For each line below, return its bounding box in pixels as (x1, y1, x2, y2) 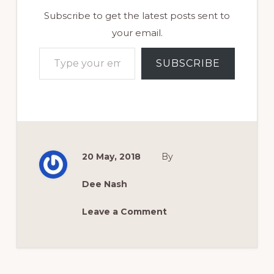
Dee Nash (81, 178, 127, 190)
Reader (15, 245, 77, 269)
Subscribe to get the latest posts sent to (44, 9, 230, 21)
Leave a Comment (81, 206, 167, 217)
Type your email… (38, 40, 76, 54)
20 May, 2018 (81, 150, 141, 162)
